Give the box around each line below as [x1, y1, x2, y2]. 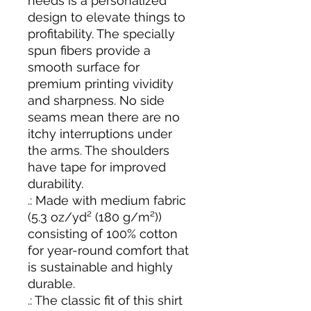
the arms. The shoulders [28, 143, 169, 158]
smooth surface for [28, 60, 140, 74]
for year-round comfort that [28, 243, 189, 258]
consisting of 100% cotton [28, 226, 178, 241]
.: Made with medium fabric [28, 193, 186, 208]
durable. [28, 276, 75, 291]
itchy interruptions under [28, 126, 172, 141]
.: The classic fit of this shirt [28, 293, 183, 308]
